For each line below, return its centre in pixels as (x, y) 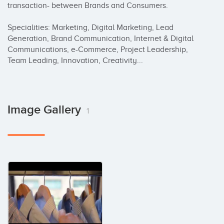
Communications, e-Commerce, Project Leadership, (98, 49)
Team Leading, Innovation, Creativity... (75, 60)
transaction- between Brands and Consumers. (88, 5)
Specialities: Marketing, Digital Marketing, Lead (90, 27)
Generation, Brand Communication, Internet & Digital (100, 38)
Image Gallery (46, 110)
